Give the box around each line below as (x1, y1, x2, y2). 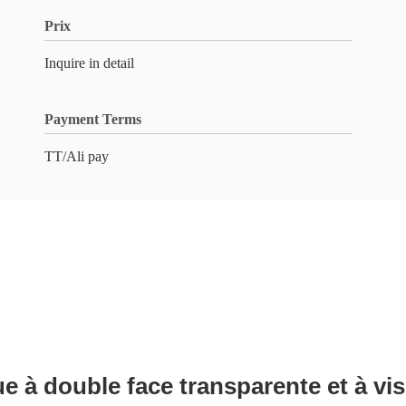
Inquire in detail (44, 55, 134, 71)
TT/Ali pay (44, 149, 109, 164)
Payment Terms (44, 111, 141, 127)
